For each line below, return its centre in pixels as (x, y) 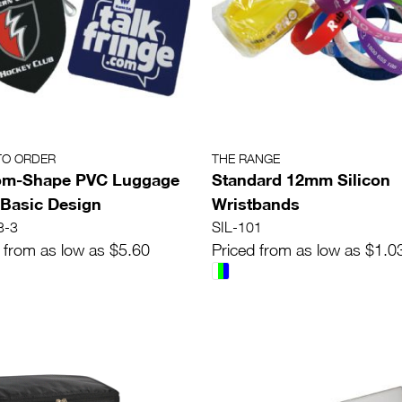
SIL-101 (237, 227)
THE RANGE (246, 159)
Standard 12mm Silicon (301, 180)
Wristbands (256, 204)
